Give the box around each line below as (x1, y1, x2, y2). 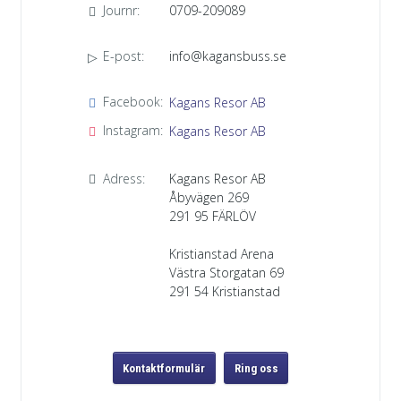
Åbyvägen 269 (169, 188, 249, 206)
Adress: (103, 169, 145, 187)
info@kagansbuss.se (169, 47, 286, 64)
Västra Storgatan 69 (169, 263, 284, 281)
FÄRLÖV (212, 207, 256, 225)
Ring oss (234, 361, 278, 375)
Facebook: (103, 92, 163, 110)
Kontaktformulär (123, 361, 206, 375)
